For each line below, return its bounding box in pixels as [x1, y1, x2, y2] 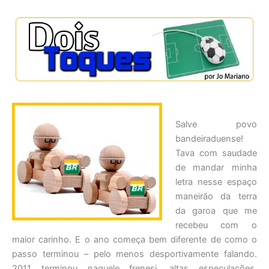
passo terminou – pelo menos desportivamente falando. [12, 248, 257, 259]
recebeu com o [175, 219, 257, 231]
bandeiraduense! [175, 133, 243, 144]
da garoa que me [175, 205, 257, 216]
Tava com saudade [175, 147, 257, 159]
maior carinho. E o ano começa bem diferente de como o [12, 234, 257, 245]
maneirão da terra [175, 190, 257, 202]
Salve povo [175, 118, 257, 130]
